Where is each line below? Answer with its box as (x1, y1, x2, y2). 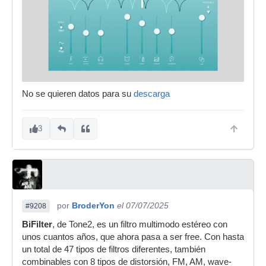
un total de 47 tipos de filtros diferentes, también (22, 245, 205, 255)
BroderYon (72, 201, 115, 211)
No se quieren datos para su (22, 89, 134, 99)
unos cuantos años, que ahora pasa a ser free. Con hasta (22, 232, 244, 242)
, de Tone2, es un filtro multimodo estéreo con (52, 220, 227, 230)
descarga (134, 89, 170, 99)
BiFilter (22, 220, 52, 230)
